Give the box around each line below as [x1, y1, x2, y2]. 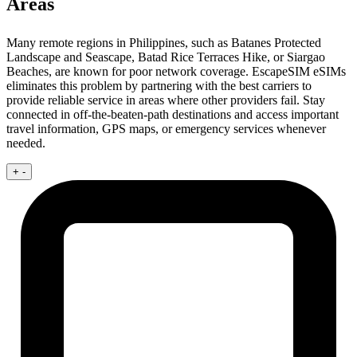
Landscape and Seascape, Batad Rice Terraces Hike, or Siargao [6, 50, 325, 65]
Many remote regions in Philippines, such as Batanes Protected [6, 36, 321, 50]
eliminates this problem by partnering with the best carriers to [6, 79, 312, 93]
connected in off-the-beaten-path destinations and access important [6, 108, 339, 122]
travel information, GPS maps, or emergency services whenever [6, 122, 326, 136]
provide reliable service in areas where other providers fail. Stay [6, 93, 325, 108]
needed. [6, 136, 45, 151]
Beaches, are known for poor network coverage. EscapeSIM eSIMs [6, 65, 346, 79]
